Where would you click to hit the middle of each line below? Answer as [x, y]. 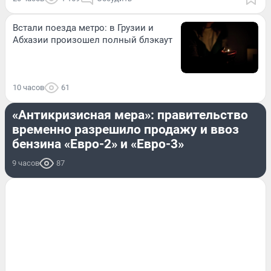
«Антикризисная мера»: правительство [130, 115]
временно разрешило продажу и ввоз [126, 130]
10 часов [28, 88]
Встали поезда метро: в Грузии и [83, 28]
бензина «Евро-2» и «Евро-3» [98, 144]
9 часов [26, 163]
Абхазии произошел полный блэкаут [93, 40]
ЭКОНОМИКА [38, 95]
